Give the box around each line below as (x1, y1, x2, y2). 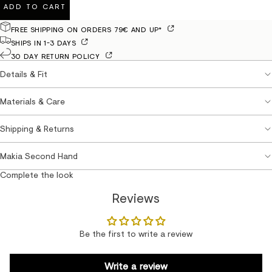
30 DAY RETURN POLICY (11, 50, 103, 61)
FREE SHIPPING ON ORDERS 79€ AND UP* (11, 24, 165, 35)
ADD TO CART (4, 1, 66, 12)
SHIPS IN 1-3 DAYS (11, 37, 79, 48)
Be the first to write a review (80, 226, 192, 240)
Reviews (112, 188, 160, 207)
